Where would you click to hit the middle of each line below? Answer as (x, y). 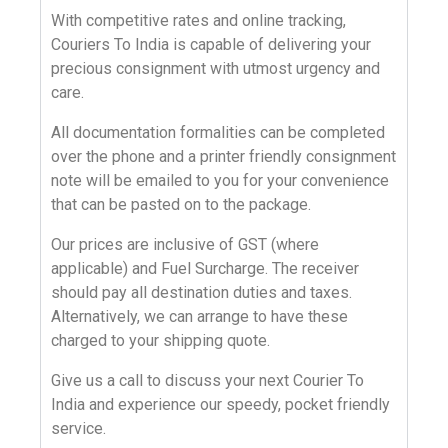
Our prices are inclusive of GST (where (185, 244)
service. (78, 428)
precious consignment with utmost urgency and (215, 68)
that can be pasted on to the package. (181, 204)
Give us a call (97, 380)
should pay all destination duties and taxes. (201, 292)
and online (248, 20)
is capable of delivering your (270, 44)
